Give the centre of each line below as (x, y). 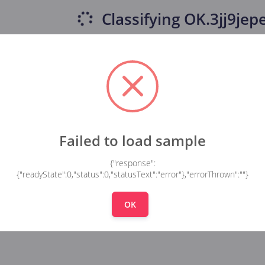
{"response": (132, 163)
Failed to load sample (132, 141)
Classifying (140, 19)
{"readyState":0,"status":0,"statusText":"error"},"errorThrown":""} (132, 174)
